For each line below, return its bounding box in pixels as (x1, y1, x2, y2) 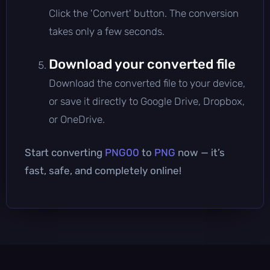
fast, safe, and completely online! (25, 164, 181, 177)
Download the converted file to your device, (49, 77, 245, 89)
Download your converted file (49, 55, 236, 72)
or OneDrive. (49, 113, 105, 125)
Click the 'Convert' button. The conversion (49, 7, 239, 19)
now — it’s (175, 146, 225, 159)
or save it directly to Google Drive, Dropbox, (49, 95, 245, 107)
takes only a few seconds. (49, 25, 165, 37)
